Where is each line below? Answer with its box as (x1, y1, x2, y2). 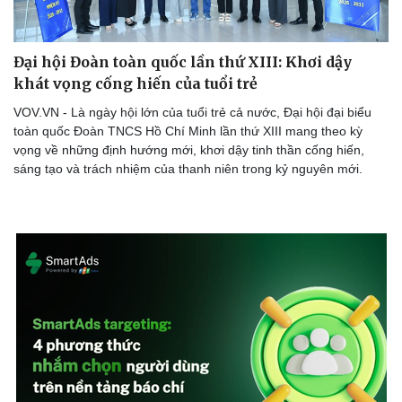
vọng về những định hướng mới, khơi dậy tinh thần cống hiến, (13, 143, 364, 158)
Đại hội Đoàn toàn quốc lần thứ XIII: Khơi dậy (13, 53, 352, 72)
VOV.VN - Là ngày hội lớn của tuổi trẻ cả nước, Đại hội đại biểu (13, 105, 371, 120)
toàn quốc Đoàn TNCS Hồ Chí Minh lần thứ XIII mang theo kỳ (13, 124, 363, 139)
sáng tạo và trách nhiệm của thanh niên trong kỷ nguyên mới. (13, 162, 363, 177)
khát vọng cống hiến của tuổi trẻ (13, 74, 258, 93)
